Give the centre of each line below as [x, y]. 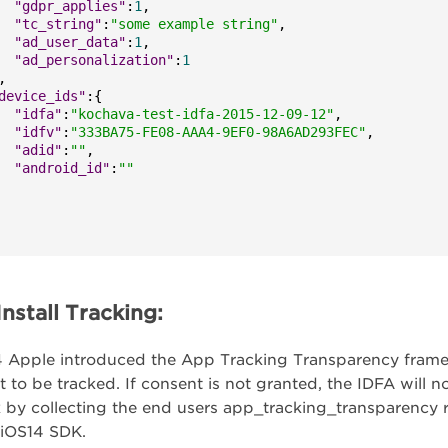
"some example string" [194, 24]
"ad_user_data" [70, 42]
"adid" [38, 150]
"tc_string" [58, 24]
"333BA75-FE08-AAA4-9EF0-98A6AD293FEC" [218, 132]
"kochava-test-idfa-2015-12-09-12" [202, 114]
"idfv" [38, 132]
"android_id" [62, 168]
